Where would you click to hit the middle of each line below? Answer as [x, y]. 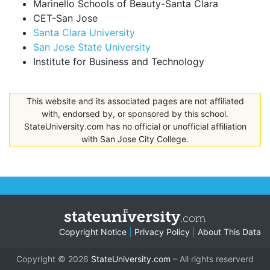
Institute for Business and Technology [119, 62]
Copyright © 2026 [54, 259]
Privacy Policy [162, 232]
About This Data [229, 232]
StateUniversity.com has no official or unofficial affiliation [135, 126]
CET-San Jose [65, 18]
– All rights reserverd [212, 259]
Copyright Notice [93, 232]
